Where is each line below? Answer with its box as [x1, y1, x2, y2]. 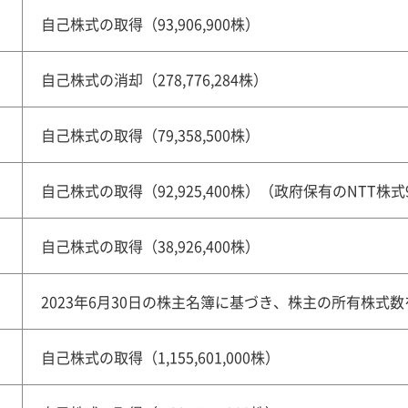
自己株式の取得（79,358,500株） [41, 124, 260, 146]
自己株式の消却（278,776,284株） [41, 68, 268, 90]
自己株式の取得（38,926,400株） [41, 235, 260, 257]
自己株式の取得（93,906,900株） [41, 13, 260, 35]
